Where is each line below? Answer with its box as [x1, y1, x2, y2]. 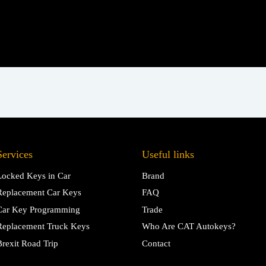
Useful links [141, 148, 194, 160]
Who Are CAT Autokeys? [141, 221, 236, 232]
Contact [141, 238, 170, 248]
